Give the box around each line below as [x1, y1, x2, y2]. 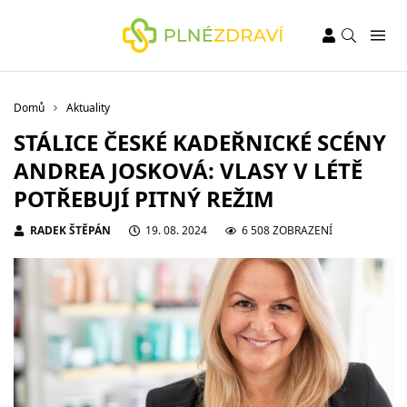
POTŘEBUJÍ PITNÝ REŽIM [14, 184, 274, 213]
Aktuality [66, 100, 110, 115]
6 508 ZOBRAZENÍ [242, 223, 333, 238]
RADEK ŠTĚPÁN [30, 223, 111, 238]
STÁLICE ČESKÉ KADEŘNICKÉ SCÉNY [14, 127, 386, 157]
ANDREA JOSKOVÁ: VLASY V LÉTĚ [14, 155, 362, 185]
